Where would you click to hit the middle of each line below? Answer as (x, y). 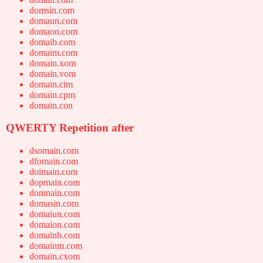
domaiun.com (55, 214)
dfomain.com (54, 161)
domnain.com (55, 193)
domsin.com (52, 10)
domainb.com (55, 235)
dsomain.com (54, 151)
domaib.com (52, 42)
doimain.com (53, 172)
